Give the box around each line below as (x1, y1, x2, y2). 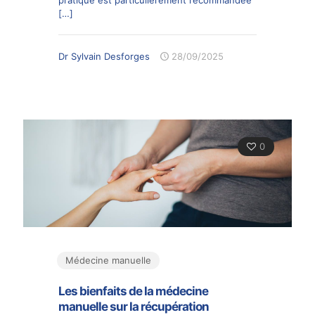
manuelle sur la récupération (58, 299, 209, 314)
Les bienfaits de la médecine (58, 283, 208, 298)
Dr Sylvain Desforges (58, 50, 150, 62)
